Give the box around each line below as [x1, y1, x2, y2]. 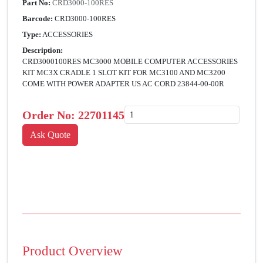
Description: [22, 46, 63, 55]
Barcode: [22, 14, 53, 23]
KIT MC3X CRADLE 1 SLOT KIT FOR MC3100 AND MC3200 [22, 68, 225, 77]
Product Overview [22, 243, 123, 259]
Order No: [22, 108, 78, 122]
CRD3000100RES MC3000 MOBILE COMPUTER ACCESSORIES [22, 57, 238, 66]
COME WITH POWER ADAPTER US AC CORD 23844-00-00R [22, 79, 224, 89]
